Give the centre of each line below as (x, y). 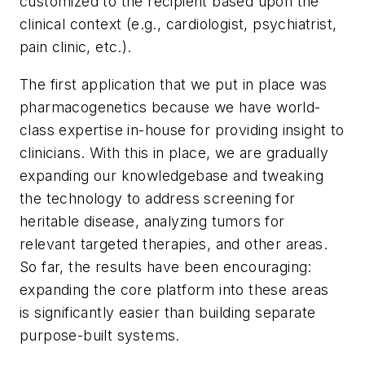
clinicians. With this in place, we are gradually (174, 152)
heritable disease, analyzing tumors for (152, 221)
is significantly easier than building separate (168, 312)
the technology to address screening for (158, 198)
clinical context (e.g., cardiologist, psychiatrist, (178, 24)
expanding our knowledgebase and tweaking (172, 175)
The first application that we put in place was (174, 84)
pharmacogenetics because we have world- (170, 107)
